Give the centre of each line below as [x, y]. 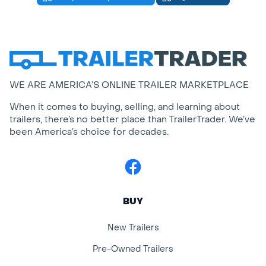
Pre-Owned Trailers [133, 249]
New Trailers [133, 227]
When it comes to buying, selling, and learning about [125, 107]
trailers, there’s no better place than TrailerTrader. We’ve [132, 119]
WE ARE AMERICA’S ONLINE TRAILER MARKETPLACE [129, 85]
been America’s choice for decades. [89, 132]
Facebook [145, 162]
